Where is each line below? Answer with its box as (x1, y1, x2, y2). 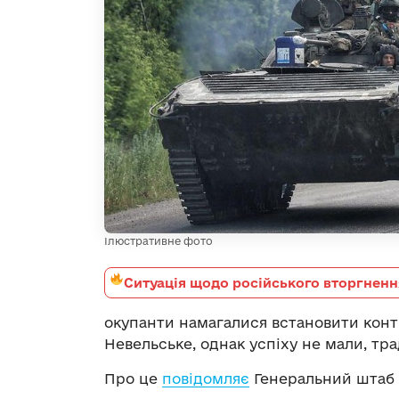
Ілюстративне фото (104, 234, 213, 247)
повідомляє (162, 370, 249, 387)
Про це (104, 370, 162, 387)
